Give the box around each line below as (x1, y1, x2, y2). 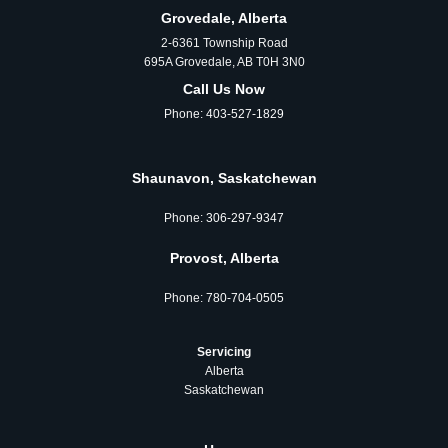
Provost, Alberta (169, 250, 279, 267)
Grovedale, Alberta (161, 10, 287, 26)
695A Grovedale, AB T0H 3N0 (143, 55, 305, 69)
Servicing (197, 344, 251, 359)
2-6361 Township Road (160, 36, 288, 50)
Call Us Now (183, 81, 265, 98)
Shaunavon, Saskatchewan (131, 170, 317, 187)
